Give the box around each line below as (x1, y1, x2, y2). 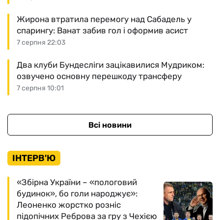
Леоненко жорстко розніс (17, 200, 121, 210)
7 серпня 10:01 (17, 84, 64, 92)
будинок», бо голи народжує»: (17, 189, 137, 198)
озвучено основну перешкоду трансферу (17, 71, 182, 81)
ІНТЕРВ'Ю (12, 153, 55, 164)
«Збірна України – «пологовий (17, 177, 137, 187)
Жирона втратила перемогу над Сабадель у (17, 14, 192, 24)
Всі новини (88, 120, 132, 130)
